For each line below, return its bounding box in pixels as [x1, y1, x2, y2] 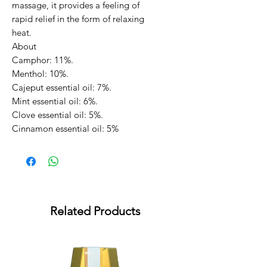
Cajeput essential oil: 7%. [12, 82, 111, 94]
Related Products [50, 204, 141, 219]
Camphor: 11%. [12, 54, 73, 66]
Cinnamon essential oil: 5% [12, 123, 119, 135]
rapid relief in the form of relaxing [12, 13, 144, 25]
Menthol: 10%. [12, 68, 69, 80]
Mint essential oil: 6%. [12, 95, 98, 107]
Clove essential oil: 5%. [12, 109, 103, 121]
